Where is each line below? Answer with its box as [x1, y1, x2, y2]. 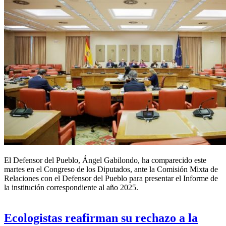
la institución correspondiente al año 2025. [4, 183, 138, 192]
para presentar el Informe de [127, 174, 218, 183]
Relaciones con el [4, 174, 62, 183]
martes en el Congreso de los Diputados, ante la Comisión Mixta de [4, 164, 218, 174]
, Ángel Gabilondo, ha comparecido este [78, 155, 206, 164]
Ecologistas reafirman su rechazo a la [4, 211, 198, 224]
